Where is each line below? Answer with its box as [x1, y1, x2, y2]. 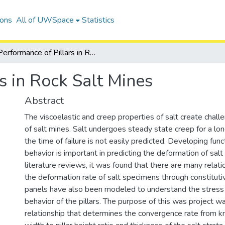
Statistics [81, 15, 115, 26]
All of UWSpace [16, 15, 74, 26]
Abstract [25, 94, 64, 107]
